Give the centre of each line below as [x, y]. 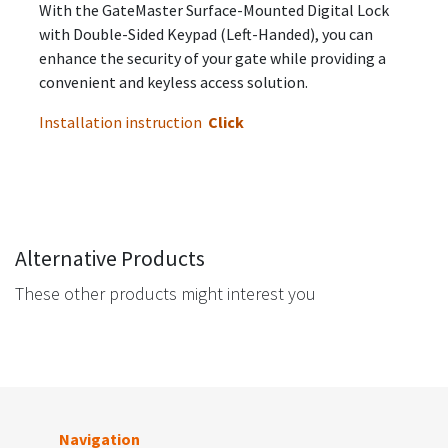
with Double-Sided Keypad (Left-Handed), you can [206, 33]
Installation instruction [123, 121]
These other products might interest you [165, 293]
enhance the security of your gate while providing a [212, 57]
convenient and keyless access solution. [173, 81]
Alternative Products [110, 258]
